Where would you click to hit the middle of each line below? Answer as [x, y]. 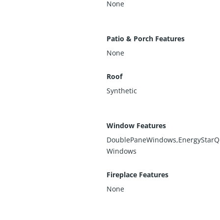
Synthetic [122, 90]
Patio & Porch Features [146, 38]
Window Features [136, 125]
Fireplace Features [137, 174]
